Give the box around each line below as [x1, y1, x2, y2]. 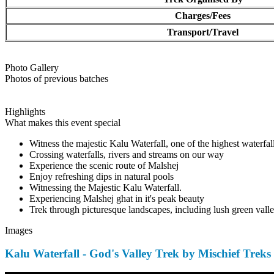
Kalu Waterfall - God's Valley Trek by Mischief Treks [2, 247, 268, 261]
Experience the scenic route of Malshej [26, 160, 176, 171]
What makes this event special [2, 117, 117, 128]
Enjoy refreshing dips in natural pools [26, 171, 171, 182]
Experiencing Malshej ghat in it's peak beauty [26, 193, 201, 204]
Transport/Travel [164, 26, 235, 37]
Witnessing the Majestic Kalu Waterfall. [26, 182, 179, 193]
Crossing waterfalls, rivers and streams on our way [26, 149, 221, 160]
